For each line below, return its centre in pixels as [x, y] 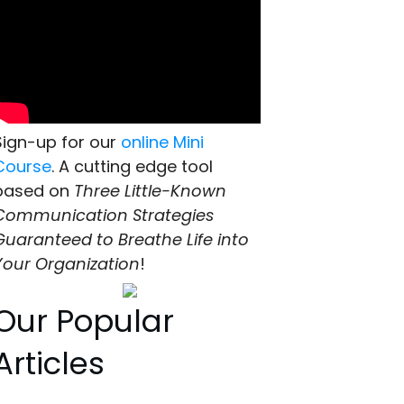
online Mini [163, 142]
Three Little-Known [151, 191]
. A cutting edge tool [133, 167]
